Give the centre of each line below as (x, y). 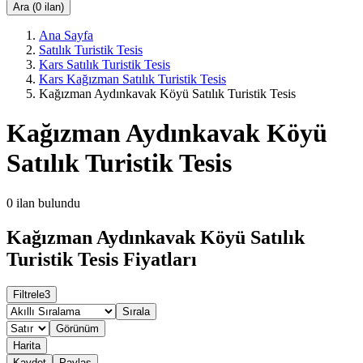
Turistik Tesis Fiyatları (102, 259)
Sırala (136, 312)
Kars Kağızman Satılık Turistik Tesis (132, 79)
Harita (27, 346)
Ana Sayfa (66, 35)
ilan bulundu (48, 203)
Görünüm (77, 329)
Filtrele (29, 295)
